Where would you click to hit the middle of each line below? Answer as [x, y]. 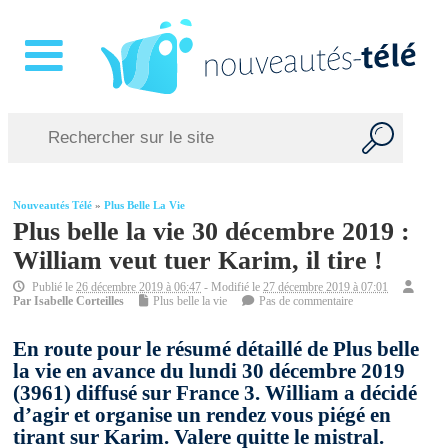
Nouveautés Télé [53, 206]
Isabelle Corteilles [79, 301]
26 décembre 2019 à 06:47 [139, 287]
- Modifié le [232, 287]
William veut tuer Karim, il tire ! [198, 260]
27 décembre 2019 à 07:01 [326, 287]
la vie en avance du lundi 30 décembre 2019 [209, 371]
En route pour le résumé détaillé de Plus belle [216, 349]
